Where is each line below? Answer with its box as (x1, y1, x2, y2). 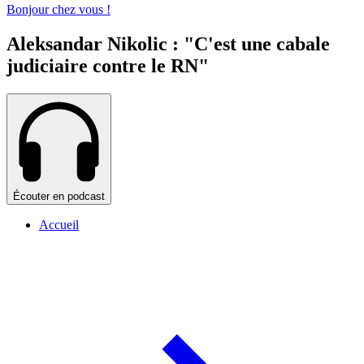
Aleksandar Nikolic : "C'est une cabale (6, 33, 330, 55)
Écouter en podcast (13, 190, 105, 203)
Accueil (39, 218, 79, 232)
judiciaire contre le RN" (6, 55, 209, 77)
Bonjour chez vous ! (6, 2, 110, 17)
